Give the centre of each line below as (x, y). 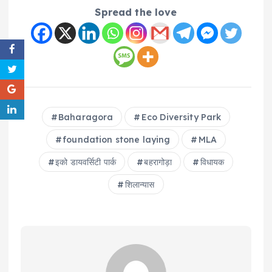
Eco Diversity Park (181, 117)
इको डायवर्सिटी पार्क (86, 162)
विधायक (212, 162)
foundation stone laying (117, 139)
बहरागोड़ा (158, 162)
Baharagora (86, 117)
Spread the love (136, 12)
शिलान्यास (140, 184)
